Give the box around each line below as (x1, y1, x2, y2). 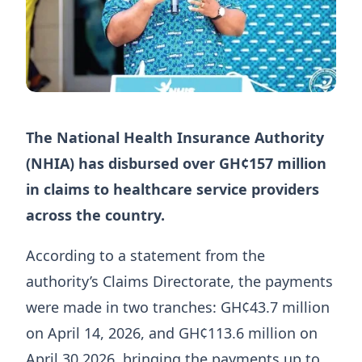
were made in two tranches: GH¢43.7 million (26, 297, 330, 317)
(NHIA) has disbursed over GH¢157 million (26, 153, 326, 173)
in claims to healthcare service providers (26, 179, 319, 199)
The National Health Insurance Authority (26, 127, 324, 147)
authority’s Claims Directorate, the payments (26, 271, 333, 291)
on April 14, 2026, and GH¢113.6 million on (26, 322, 318, 343)
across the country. (26, 204, 169, 225)
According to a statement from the (26, 245, 265, 265)
